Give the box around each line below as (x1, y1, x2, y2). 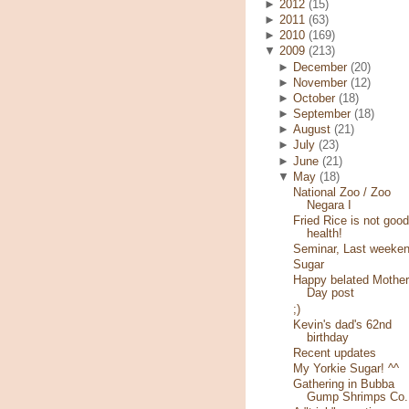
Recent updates (292, 346, 376, 360)
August (293, 123, 331, 137)
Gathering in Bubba (292, 378, 394, 392)
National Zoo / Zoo (292, 185, 391, 199)
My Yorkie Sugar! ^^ (292, 362, 399, 376)
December (293, 60, 348, 74)
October (293, 91, 336, 105)
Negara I (306, 198, 351, 212)
